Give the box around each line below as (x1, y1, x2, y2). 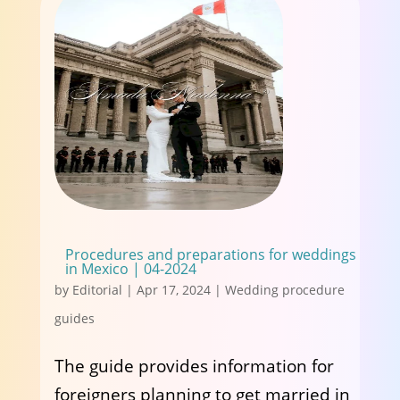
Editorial (71, 281, 122, 298)
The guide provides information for (54, 354, 334, 378)
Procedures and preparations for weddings (64, 245, 356, 264)
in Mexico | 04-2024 (64, 259, 196, 279)
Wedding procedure (224, 281, 345, 298)
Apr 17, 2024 (136, 281, 211, 298)
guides (54, 310, 95, 327)
